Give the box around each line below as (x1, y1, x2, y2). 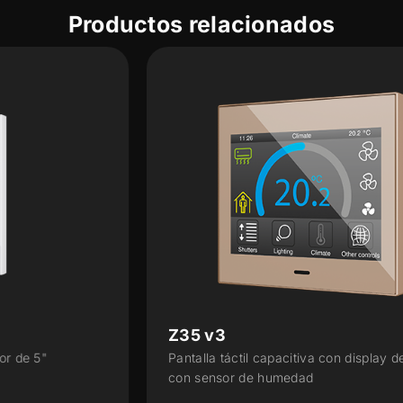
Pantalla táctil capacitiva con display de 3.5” (58, 349, 324, 365)
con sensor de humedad (58, 369, 203, 385)
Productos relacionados (67, 10, 336, 38)
